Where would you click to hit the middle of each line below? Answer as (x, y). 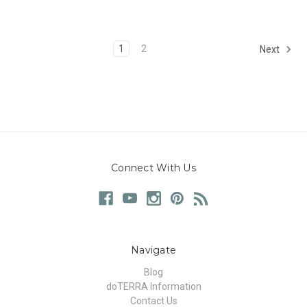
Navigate (153, 250)
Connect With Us (153, 168)
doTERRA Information (153, 287)
